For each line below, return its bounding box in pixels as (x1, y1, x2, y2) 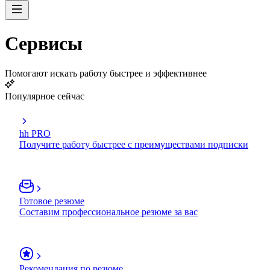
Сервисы (5, 33, 83, 55)
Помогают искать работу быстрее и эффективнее (5, 67, 207, 78)
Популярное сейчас (5, 90, 84, 101)
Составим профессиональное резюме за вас (19, 206, 198, 217)
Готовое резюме (19, 195, 84, 206)
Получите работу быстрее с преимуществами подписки (19, 139, 248, 149)
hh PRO (19, 128, 51, 139)
